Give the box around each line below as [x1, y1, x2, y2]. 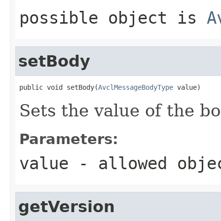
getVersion [18, 197, 115, 216]
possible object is [19, 7, 207, 28]
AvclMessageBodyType [98, 83, 173, 91]
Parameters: [19, 130, 118, 147]
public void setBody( [19, 83, 98, 91]
